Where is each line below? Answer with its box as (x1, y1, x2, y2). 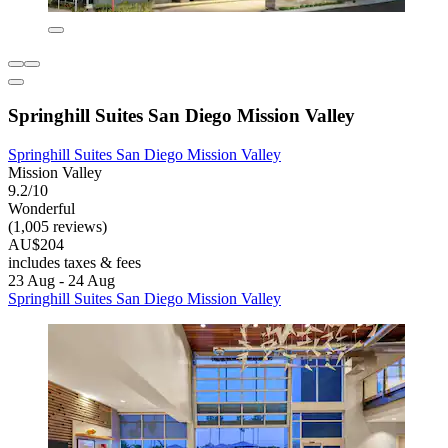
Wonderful (8, 199, 75, 217)
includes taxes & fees (8, 253, 141, 271)
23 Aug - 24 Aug (8, 271, 115, 289)
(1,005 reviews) (8, 217, 107, 235)
